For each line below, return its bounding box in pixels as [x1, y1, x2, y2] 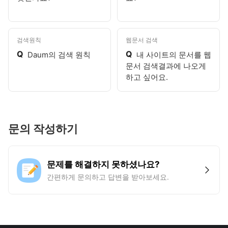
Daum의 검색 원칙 [27, 50, 91, 60]
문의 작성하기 [8, 122, 78, 135]
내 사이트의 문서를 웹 [136, 50, 211, 60]
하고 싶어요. [126, 72, 168, 82]
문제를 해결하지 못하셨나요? [47, 159, 160, 169]
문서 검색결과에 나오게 [126, 61, 206, 71]
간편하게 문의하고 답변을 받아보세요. [47, 173, 169, 181]
